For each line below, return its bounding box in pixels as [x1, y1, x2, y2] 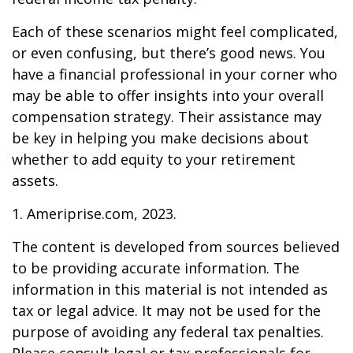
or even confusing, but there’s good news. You [12, 43, 325, 62]
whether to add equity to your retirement [12, 150, 295, 169]
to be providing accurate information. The [12, 258, 299, 277]
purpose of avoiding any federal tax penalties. [12, 322, 324, 341]
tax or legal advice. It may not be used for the [12, 301, 321, 320]
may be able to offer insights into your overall [12, 86, 324, 105]
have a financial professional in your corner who [12, 65, 337, 84]
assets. [12, 171, 58, 190]
